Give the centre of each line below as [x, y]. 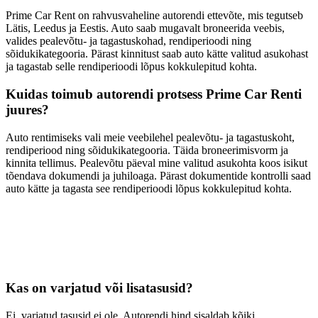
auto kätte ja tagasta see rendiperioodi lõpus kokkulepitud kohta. [149, 188]
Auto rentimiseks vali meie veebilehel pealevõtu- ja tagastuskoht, [150, 137]
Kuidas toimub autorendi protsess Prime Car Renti [154, 94]
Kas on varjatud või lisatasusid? [99, 288]
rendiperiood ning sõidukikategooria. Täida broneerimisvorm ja [147, 150]
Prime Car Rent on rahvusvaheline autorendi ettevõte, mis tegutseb [154, 16]
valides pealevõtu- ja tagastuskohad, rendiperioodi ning [128, 41]
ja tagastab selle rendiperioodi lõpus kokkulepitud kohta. [131, 67]
